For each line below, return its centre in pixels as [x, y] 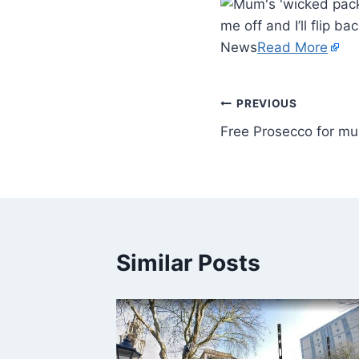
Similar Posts [188, 262]
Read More [292, 47]
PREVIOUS [267, 104]
